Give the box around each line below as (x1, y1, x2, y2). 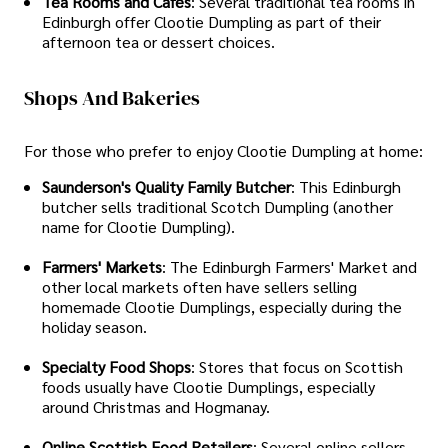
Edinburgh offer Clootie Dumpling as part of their (42, 11, 381, 33)
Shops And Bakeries (24, 84, 200, 113)
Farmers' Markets (42, 255, 162, 277)
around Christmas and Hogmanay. (42, 395, 270, 417)
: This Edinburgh (291, 175, 401, 197)
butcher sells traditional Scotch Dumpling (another (42, 195, 393, 217)
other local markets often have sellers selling (42, 275, 357, 297)
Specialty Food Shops (42, 355, 191, 377)
